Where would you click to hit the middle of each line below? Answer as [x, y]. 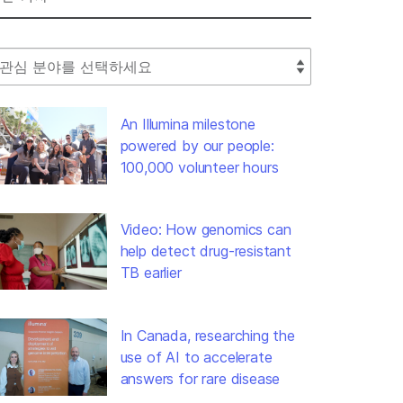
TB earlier [151, 273]
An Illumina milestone [188, 124]
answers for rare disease [200, 378]
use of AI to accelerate [196, 357]
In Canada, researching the [207, 335]
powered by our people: [197, 145]
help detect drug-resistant [206, 251]
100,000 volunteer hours [199, 167]
